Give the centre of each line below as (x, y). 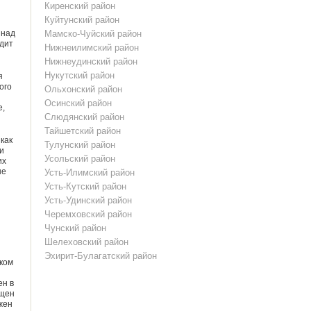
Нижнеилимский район (92, 48)
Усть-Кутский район (86, 186)
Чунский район (76, 228)
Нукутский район (80, 75)
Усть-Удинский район (89, 200)
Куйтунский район (82, 20)
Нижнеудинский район (91, 61)
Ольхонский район (84, 89)
